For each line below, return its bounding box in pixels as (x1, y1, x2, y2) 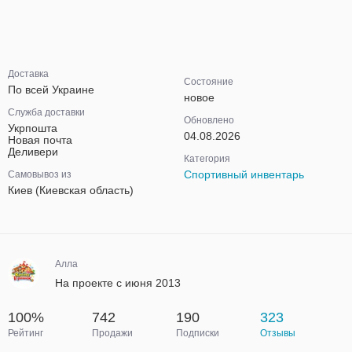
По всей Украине (8, 83, 94, 96)
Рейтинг (8, 328, 43, 339)
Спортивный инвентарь (184, 168, 304, 181)
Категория (184, 153, 230, 164)
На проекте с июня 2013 (55, 277, 181, 289)
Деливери (8, 145, 58, 158)
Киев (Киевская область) (8, 184, 134, 196)
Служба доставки (8, 107, 85, 118)
